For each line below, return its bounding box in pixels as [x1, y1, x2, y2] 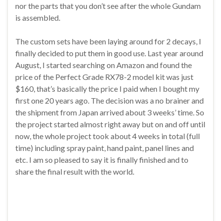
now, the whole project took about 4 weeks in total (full [15, 131, 200, 141]
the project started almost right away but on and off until [15, 119, 205, 129]
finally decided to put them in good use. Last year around [15, 48, 203, 58]
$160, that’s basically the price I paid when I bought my [15, 84, 199, 94]
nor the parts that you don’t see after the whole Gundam [15, 1, 201, 11]
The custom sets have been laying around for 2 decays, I [15, 37, 201, 46]
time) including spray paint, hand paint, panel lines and [15, 143, 194, 153]
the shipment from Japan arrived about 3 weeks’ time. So [15, 108, 204, 117]
